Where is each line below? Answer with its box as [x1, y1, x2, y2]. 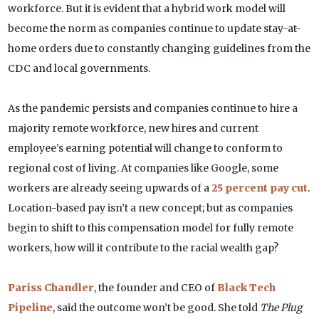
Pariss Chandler [7, 281, 94, 295]
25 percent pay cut [211, 182, 308, 195]
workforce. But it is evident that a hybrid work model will [7, 2, 286, 16]
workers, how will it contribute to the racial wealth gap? [7, 241, 278, 255]
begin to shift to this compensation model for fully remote [7, 221, 293, 235]
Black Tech [216, 281, 276, 295]
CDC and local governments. [7, 62, 150, 75]
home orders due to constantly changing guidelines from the [7, 42, 310, 56]
